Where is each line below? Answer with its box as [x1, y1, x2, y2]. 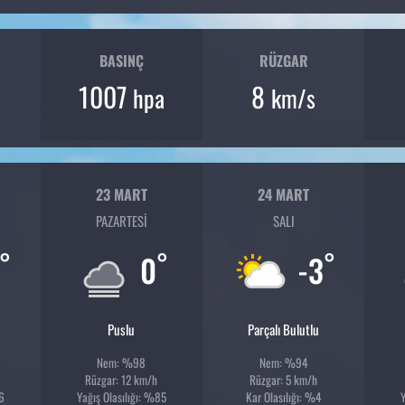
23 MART [95, 183, 147, 205]
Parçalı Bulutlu [248, 319, 320, 340]
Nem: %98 [97, 353, 146, 372]
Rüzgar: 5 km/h [250, 371, 318, 390]
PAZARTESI [95, 211, 147, 231]
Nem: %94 [259, 353, 308, 372]
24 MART [258, 183, 310, 205]
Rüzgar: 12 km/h [85, 371, 158, 390]
